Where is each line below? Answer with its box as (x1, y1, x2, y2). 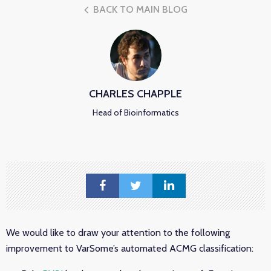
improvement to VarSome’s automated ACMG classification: (6, 243, 253, 254)
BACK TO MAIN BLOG (90, 4, 188, 15)
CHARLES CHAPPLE (89, 87, 182, 100)
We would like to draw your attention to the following (6, 227, 230, 238)
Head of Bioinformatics (92, 107, 179, 118)
